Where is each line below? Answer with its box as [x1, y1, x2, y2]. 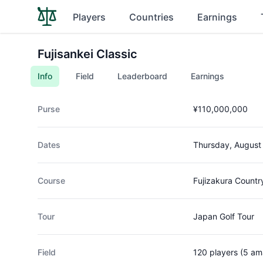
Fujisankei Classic [38, 47, 137, 61]
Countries [129, 11, 174, 23]
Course [38, 176, 65, 186]
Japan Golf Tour [193, 211, 254, 221]
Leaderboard [117, 71, 167, 81]
